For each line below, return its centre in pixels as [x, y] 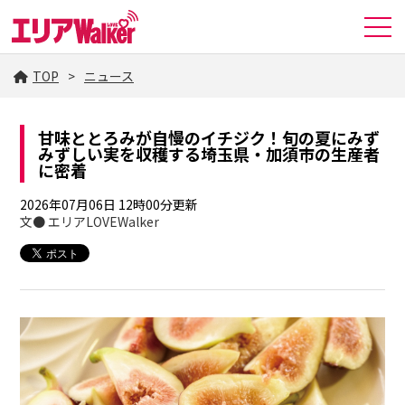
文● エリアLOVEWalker [90, 221]
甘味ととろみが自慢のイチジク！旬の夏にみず [209, 137]
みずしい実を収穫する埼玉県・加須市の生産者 [209, 154]
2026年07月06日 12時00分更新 [109, 204]
